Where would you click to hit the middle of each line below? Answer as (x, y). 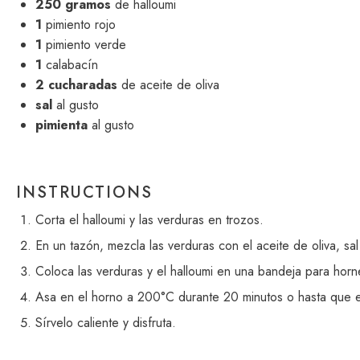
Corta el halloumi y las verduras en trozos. (149, 220)
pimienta (61, 125)
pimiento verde (84, 45)
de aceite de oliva (168, 85)
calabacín (70, 65)
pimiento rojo (79, 25)
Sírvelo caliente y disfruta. (106, 323)
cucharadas (81, 85)
